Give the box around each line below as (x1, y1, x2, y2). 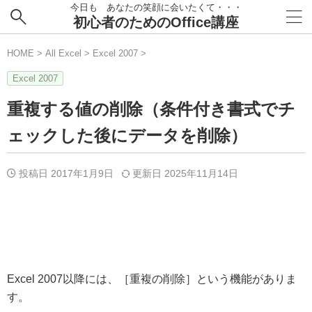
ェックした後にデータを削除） (7, 126, 247, 145)
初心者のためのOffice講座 (73, 15, 239, 30)
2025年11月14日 (164, 168, 238, 179)
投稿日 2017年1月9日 (19, 168, 122, 179)
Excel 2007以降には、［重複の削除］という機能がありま (7, 273, 297, 285)
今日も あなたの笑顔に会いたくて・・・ (70, 2, 242, 13)
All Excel (45, 48, 81, 58)
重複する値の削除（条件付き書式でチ (7, 100, 295, 118)
